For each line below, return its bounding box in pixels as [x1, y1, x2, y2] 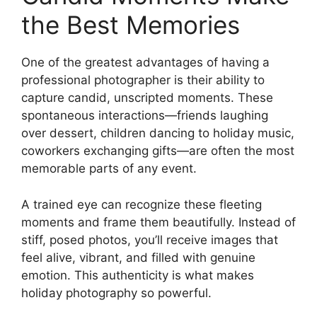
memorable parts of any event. [21, 161, 197, 176]
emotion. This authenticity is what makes [21, 267, 254, 282]
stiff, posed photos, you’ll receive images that [21, 232, 278, 247]
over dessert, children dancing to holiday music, [21, 126, 294, 141]
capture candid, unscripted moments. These [21, 91, 273, 105]
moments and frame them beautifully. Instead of [21, 214, 296, 229]
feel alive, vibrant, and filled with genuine [21, 250, 255, 265]
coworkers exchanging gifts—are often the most [21, 144, 294, 158]
